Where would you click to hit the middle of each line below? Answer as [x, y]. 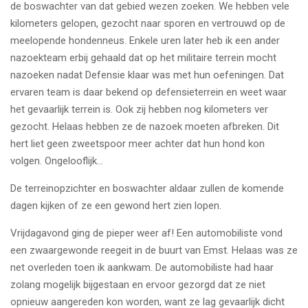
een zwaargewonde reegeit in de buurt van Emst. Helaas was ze [154, 250]
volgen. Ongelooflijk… [57, 161]
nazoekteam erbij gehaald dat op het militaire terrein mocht [143, 57]
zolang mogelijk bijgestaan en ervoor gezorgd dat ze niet [138, 284]
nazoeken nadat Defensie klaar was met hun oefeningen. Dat [147, 75]
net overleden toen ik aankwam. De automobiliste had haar [142, 267]
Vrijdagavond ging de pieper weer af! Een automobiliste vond [146, 233]
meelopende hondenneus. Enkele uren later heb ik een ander [145, 40]
